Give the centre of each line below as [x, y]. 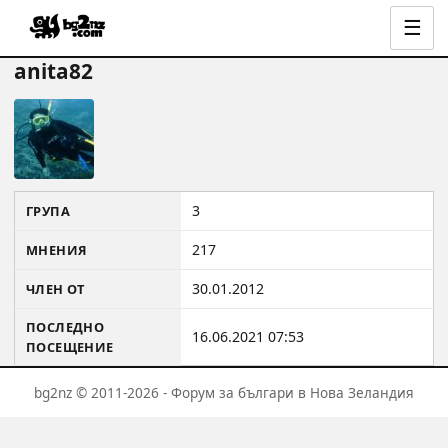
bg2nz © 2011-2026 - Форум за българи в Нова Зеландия [224, 392]
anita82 [53, 71]
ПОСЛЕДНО [65, 327]
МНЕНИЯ [57, 250]
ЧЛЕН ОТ [55, 289]
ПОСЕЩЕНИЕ [70, 347]
